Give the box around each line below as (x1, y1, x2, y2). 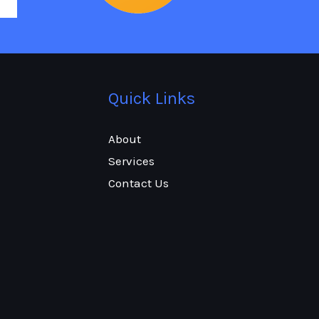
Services (108, 153, 155, 168)
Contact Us (108, 175, 169, 190)
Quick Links (108, 88, 195, 108)
